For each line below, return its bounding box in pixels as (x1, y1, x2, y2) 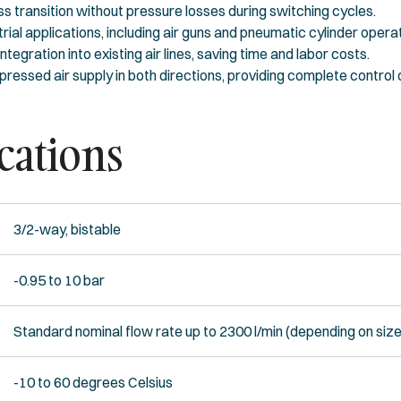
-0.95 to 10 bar (13, 270, 105, 289)
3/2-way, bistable (13, 219, 121, 238)
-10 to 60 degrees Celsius (13, 372, 173, 391)
